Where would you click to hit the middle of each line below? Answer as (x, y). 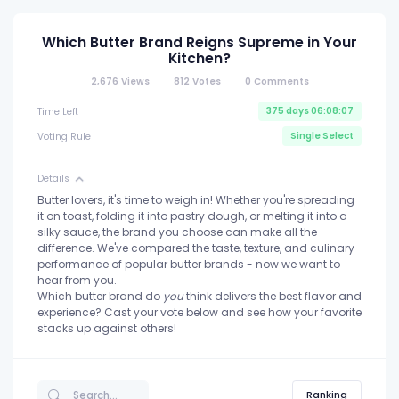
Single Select (322, 136)
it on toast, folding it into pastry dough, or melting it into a (192, 216)
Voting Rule (64, 136)
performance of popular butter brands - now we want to (189, 265)
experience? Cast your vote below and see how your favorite (199, 313)
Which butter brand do (100, 297)
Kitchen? (199, 58)
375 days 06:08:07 (310, 111)
